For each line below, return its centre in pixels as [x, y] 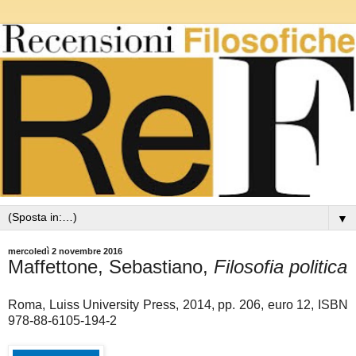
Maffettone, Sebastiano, [111, 267]
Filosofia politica [281, 267]
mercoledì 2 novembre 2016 [65, 252]
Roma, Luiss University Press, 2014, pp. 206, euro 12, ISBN [178, 305]
